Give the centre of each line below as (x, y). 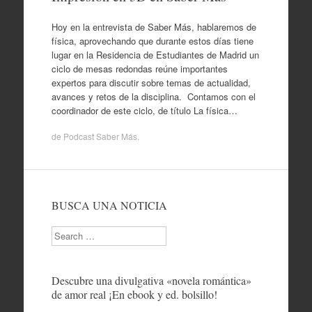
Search (65, 232)
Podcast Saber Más (100, 136)
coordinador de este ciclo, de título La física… (144, 110)
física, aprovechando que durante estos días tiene (152, 40)
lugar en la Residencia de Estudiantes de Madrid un (155, 54)
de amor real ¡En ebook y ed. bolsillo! (134, 294)
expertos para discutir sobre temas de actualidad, (151, 82)
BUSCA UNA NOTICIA (109, 205)
